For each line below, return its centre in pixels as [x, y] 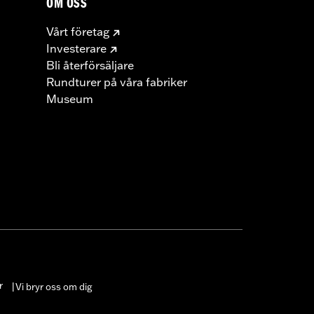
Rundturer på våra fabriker [117, 82]
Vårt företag [78, 31]
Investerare [76, 48]
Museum [70, 98]
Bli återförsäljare [90, 65]
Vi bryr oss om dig [54, 286]
